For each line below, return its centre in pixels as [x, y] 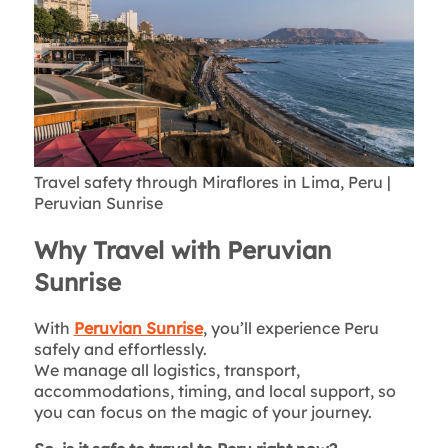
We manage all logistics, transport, [166, 369]
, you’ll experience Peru [290, 327]
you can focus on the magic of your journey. [202, 411]
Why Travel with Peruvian [182, 249]
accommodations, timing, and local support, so [214, 390]
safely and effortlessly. [120, 348]
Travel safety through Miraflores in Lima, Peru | [212, 181]
